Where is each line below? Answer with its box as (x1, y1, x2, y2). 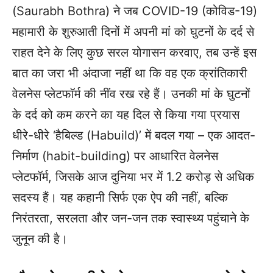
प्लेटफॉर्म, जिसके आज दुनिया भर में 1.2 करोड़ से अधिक (12, 169, 254, 185)
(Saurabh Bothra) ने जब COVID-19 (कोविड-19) (12, 4, 257, 19)
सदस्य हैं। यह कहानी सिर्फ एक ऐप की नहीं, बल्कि (12, 190, 228, 205)
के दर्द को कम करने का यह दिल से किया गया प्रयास (12, 107, 239, 122)
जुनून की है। (12, 232, 68, 247)
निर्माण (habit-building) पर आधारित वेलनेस (12, 149, 218, 164)
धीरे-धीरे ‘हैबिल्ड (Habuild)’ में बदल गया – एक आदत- (12, 128, 255, 143)
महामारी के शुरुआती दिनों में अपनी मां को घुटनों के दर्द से (12, 24, 254, 40)
